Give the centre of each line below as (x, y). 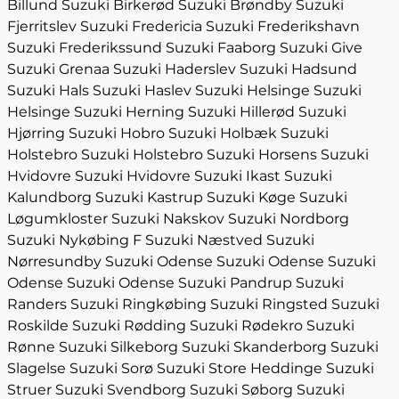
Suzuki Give (321, 48)
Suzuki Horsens (262, 155)
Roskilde (38, 326)
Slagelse (37, 368)
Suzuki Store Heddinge (240, 368)
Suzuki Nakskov (168, 219)
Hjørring (36, 133)
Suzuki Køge (251, 197)
